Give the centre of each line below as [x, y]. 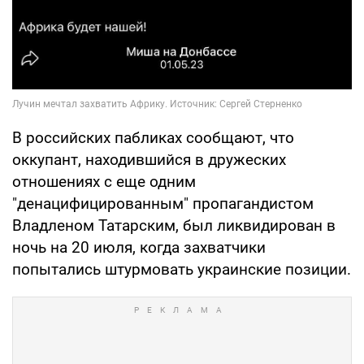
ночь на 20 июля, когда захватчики [139, 248]
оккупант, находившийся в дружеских [149, 160]
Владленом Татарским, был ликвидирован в [174, 226]
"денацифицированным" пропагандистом [163, 204]
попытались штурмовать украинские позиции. [182, 270]
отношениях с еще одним [104, 182]
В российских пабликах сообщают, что [153, 138]
